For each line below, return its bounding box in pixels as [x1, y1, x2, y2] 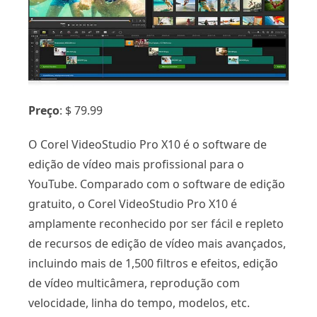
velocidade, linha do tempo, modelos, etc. [28, 294, 250, 311]
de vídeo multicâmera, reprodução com [28, 275, 240, 291]
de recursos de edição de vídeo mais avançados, [28, 235, 286, 251]
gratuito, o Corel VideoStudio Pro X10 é [28, 195, 237, 212]
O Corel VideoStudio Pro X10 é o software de [28, 136, 267, 152]
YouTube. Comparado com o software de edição [28, 175, 285, 192]
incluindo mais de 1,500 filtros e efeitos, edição [28, 255, 278, 271]
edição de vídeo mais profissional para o [28, 156, 244, 172]
